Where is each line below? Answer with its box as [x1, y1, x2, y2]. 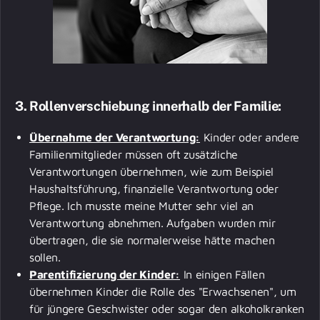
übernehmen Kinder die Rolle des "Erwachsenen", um [29, 284, 296, 298]
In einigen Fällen [180, 267, 265, 281]
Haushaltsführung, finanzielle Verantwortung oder [29, 181, 279, 195]
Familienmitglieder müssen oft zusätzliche [29, 147, 238, 161]
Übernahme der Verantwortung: [29, 130, 201, 144]
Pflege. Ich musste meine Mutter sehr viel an [29, 199, 254, 212]
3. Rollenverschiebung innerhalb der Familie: [15, 98, 281, 114]
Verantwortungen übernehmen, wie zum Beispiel [29, 164, 274, 178]
